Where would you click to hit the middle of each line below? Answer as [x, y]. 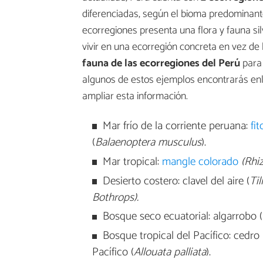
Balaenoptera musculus [148, 143]
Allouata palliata [170, 252]
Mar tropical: [132, 161]
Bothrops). [115, 197]
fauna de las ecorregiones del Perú [161, 64]
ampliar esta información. [135, 97]
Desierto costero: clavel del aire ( [176, 181]
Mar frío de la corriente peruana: [176, 126]
